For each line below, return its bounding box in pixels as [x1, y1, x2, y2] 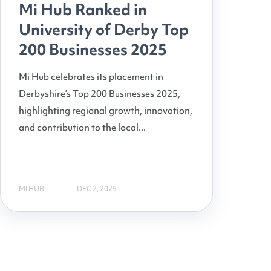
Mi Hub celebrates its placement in [19, 71, 163, 83]
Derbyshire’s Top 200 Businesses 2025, [19, 88, 180, 100]
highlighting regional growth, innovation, [19, 105, 192, 117]
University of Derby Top [19, 19, 189, 41]
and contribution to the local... [19, 122, 146, 134]
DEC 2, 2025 [77, 183, 117, 194]
